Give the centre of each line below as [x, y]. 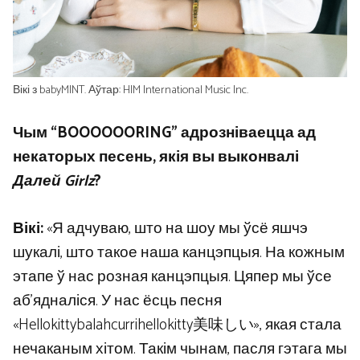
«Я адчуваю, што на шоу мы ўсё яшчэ [176, 228]
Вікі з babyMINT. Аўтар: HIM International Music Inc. [131, 90]
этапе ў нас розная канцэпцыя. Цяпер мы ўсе [172, 276]
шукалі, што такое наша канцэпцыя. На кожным [179, 252]
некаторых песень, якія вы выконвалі [156, 157]
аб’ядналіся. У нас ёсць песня [117, 301]
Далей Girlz [53, 182]
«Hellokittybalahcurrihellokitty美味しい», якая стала [177, 325]
